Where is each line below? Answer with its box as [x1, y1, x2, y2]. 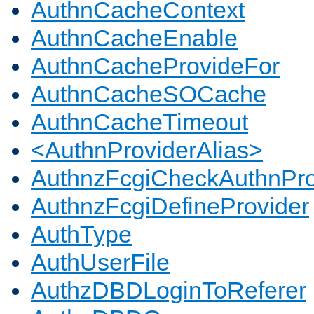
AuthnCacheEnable [31, 25, 238, 52]
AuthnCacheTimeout [31, 109, 248, 136]
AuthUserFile [31, 249, 170, 276]
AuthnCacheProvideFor [31, 53, 280, 80]
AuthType [31, 221, 132, 248]
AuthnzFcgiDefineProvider [31, 193, 309, 220]
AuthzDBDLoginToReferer [31, 277, 306, 304]
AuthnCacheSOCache [31, 81, 266, 108]
